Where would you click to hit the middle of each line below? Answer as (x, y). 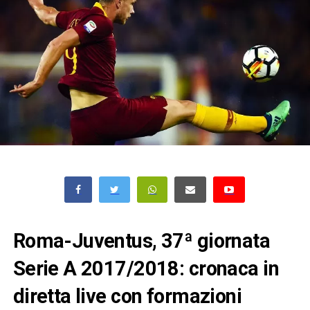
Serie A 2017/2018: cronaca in (146, 269)
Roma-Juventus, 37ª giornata (142, 241)
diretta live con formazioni (127, 297)
